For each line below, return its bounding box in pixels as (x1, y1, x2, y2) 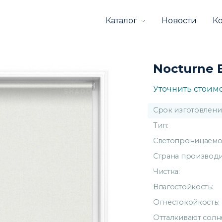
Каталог (106, 15, 138, 25)
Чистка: (153, 166, 180, 176)
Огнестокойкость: (153, 197, 220, 207)
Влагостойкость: (153, 182, 213, 191)
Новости (162, 15, 197, 25)
